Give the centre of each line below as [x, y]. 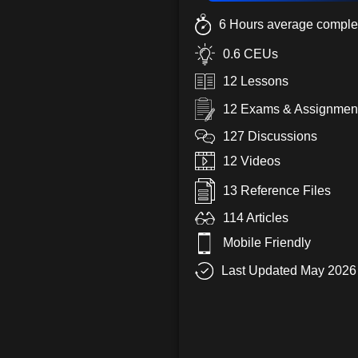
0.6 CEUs [251, 54]
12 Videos [252, 161]
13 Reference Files [277, 191]
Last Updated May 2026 [288, 270]
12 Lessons [256, 82]
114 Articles [256, 217]
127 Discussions [270, 137]
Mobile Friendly [267, 243]
